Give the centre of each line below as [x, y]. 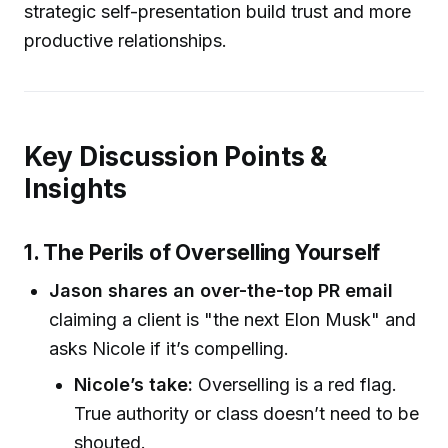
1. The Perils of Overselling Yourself [202, 252]
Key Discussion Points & [175, 157]
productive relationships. [125, 40]
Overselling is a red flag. [295, 385]
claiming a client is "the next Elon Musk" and [233, 319]
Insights [75, 189]
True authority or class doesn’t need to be [247, 414]
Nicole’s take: [134, 385]
